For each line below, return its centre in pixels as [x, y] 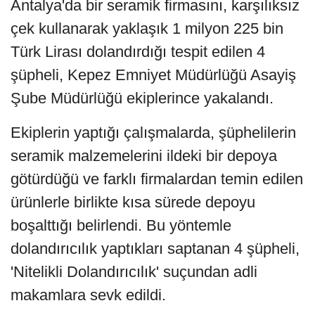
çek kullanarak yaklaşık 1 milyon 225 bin [147, 28]
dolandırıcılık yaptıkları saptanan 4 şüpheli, [155, 248]
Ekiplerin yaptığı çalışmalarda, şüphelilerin [153, 132]
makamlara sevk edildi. [88, 295]
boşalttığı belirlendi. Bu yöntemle [121, 225]
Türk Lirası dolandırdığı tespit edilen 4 [138, 51]
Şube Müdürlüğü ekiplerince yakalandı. [142, 98]
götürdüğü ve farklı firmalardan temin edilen [157, 179]
